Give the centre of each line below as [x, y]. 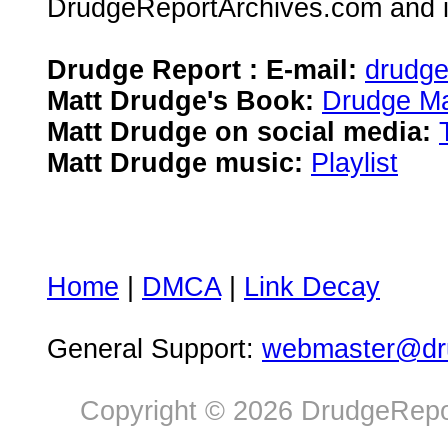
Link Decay [312, 287]
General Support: [154, 349]
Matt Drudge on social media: [239, 132]
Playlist [354, 163]
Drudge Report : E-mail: [202, 70]
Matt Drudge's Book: [180, 101]
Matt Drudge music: [175, 163]
